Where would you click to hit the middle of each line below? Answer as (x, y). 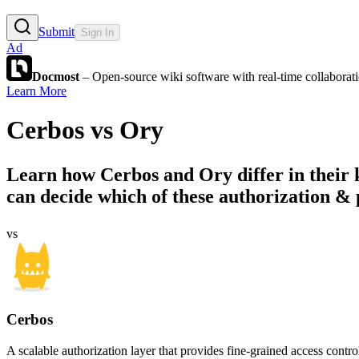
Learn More (36, 91)
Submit (56, 31)
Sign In (97, 32)
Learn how (53, 175)
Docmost (56, 76)
